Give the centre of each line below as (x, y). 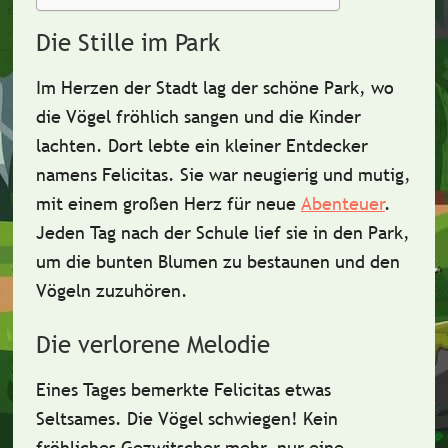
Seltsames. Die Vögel (121, 418)
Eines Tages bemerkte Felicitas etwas (183, 389)
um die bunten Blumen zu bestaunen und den (217, 261)
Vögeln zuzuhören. (111, 290)
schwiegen (249, 418)
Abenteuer (342, 203)
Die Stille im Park (127, 42)
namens (68, 174)
